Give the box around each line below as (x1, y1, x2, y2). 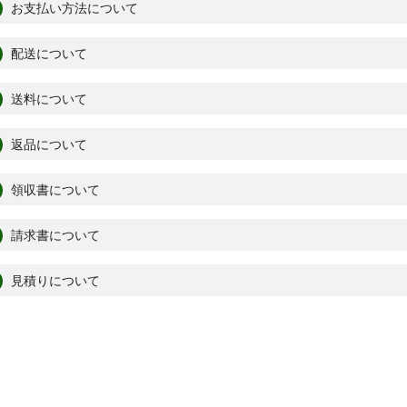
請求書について (7, 228, 100, 243)
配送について (7, 46, 87, 62)
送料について (7, 92, 87, 107)
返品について (7, 137, 87, 153)
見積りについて (7, 273, 100, 289)
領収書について (7, 183, 100, 198)
